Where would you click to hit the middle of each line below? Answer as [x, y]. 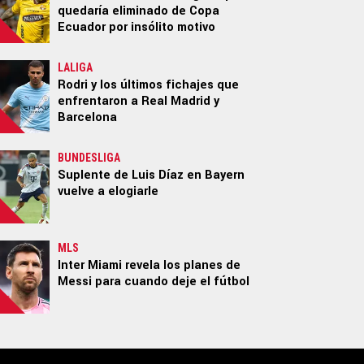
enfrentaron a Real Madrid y [139, 101]
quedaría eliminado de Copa [139, 11]
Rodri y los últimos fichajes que [148, 84]
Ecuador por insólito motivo [136, 27]
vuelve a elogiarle [108, 191]
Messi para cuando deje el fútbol [154, 281]
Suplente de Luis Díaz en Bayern [151, 175]
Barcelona [87, 117]
